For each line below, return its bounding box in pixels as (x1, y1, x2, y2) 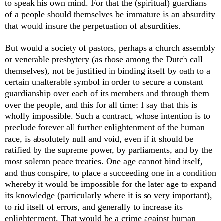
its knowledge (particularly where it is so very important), (5, 190, 212, 201)
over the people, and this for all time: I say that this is (5, 100, 197, 110)
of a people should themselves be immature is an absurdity (5, 9, 215, 20)
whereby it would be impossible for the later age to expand (5, 179, 216, 189)
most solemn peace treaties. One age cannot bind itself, (5, 156, 203, 167)
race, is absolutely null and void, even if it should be (5, 134, 193, 144)
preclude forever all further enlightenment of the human (5, 122, 205, 133)
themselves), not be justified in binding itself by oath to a (5, 66, 210, 76)
